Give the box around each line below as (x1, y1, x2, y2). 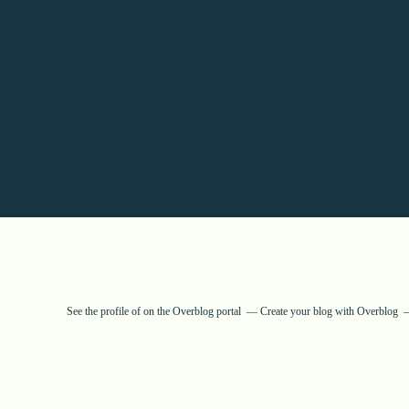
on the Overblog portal (143, 305, 241, 318)
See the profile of (67, 305, 143, 318)
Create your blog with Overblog (260, 305, 398, 318)
